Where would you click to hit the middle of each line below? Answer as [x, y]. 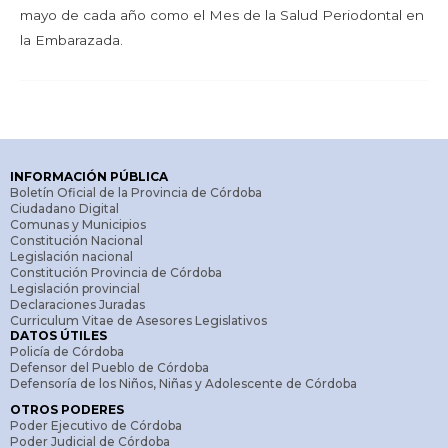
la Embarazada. [71, 39]
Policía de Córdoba [67, 352]
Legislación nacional [71, 257]
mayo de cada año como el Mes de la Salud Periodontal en [222, 14]
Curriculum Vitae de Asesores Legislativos [138, 321]
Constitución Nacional [76, 241]
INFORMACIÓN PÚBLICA [89, 177]
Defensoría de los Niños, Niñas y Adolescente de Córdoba [183, 384]
